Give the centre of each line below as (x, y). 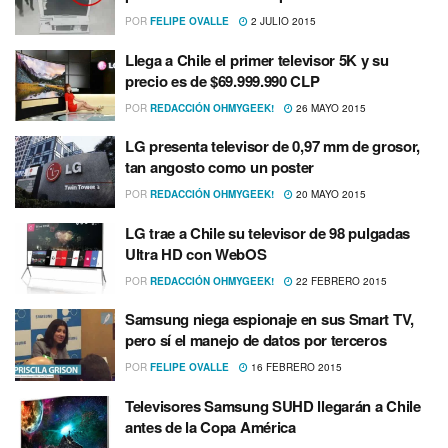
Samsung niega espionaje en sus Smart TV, (269, 319)
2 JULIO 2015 (282, 21)
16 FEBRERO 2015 (295, 367)
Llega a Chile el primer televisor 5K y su (257, 59)
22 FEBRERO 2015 (340, 280)
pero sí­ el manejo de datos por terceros (256, 340)
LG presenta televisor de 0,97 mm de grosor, (273, 146)
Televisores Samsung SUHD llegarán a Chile (273, 405)
